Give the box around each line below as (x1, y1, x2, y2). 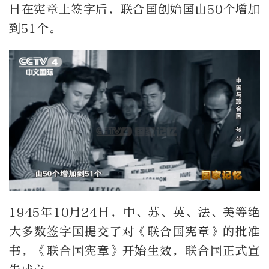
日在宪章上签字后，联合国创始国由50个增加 (9, 2, 260, 17)
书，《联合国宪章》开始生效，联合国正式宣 (9, 243, 260, 258)
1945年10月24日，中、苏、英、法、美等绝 (9, 205, 260, 219)
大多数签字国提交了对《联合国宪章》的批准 (9, 224, 260, 238)
